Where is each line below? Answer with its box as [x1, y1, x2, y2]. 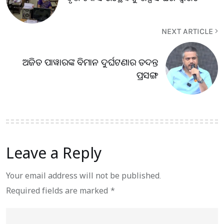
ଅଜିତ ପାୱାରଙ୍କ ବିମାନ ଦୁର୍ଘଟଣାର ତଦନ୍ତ [22, 55, 158, 68]
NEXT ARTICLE [161, 26, 215, 36]
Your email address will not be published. [6, 170, 161, 181]
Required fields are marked [6, 185, 110, 196]
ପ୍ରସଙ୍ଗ [136, 68, 158, 81]
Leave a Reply [6, 142, 101, 163]
